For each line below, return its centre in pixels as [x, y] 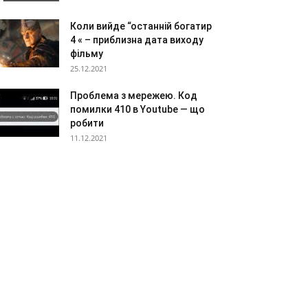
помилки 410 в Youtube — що [137, 109]
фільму [87, 54]
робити [87, 123]
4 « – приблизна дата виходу [137, 40]
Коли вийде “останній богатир [141, 26]
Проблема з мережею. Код [134, 96]
